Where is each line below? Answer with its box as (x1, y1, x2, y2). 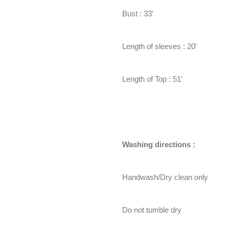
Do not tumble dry (122, 205, 181, 214)
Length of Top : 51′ (122, 75, 182, 83)
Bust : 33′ (122, 9, 153, 18)
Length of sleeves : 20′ (122, 42, 197, 51)
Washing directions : (122, 140, 195, 149)
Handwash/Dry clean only (122, 173, 208, 181)
